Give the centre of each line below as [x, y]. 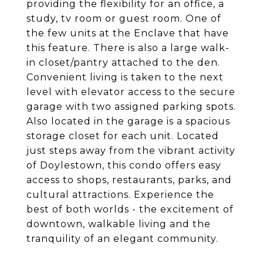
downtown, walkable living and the [119, 224]
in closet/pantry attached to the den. [123, 63]
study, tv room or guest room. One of [124, 18]
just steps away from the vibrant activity [131, 151]
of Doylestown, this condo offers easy [124, 165]
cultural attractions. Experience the [120, 195]
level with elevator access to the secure [131, 92]
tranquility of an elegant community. [122, 239]
